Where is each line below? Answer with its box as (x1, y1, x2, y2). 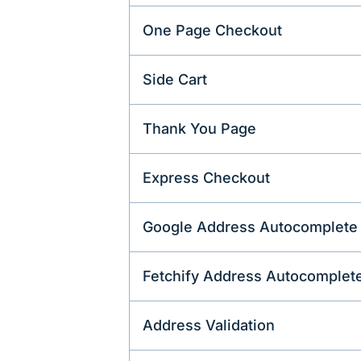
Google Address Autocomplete (143, 218, 358, 236)
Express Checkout (143, 169, 270, 187)
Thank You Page (143, 120, 256, 138)
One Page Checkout (143, 22, 282, 39)
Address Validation (143, 317, 275, 334)
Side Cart (143, 71, 207, 89)
